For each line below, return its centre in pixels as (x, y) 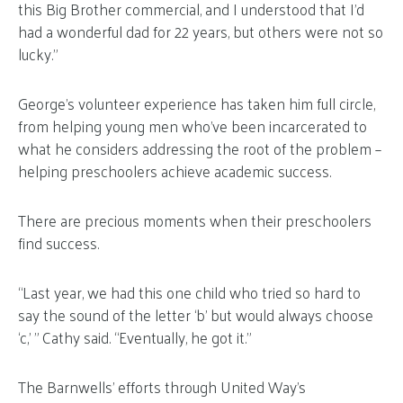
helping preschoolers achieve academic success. (175, 170)
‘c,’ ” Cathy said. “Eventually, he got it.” (134, 337)
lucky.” (38, 54)
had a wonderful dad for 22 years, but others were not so (201, 31)
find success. (58, 242)
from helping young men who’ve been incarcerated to (193, 125)
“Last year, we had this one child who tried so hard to (189, 292)
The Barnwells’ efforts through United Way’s (162, 386)
